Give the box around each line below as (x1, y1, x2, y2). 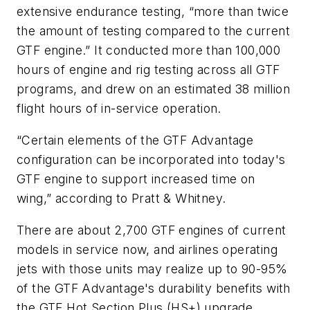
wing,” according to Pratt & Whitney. (17, 191, 226, 206)
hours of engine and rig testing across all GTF (17, 62, 280, 77)
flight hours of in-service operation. (17, 101, 221, 116)
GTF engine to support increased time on (17, 172, 255, 187)
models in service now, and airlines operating (17, 241, 277, 257)
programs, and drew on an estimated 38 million (17, 82, 290, 97)
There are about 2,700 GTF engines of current (17, 222, 286, 237)
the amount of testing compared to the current (17, 24, 290, 39)
